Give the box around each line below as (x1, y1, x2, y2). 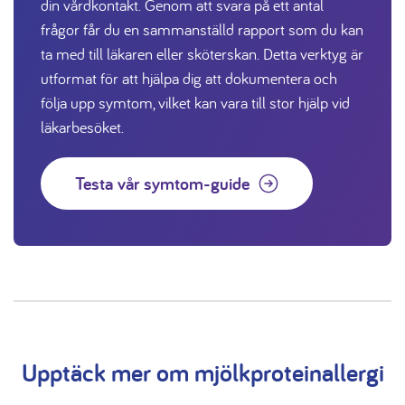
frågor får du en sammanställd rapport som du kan (41, 18, 363, 40)
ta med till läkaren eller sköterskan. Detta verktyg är (41, 42, 363, 64)
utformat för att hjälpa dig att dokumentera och (41, 67, 337, 89)
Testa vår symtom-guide (75, 171, 250, 195)
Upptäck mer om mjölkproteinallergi (21, 354, 384, 389)
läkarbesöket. (41, 116, 124, 137)
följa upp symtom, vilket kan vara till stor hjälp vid (41, 91, 350, 113)
